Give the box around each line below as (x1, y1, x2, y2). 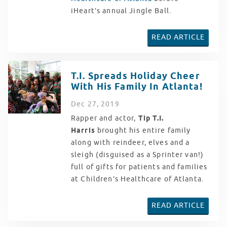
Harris (71, 126, 95, 135)
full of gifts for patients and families (71, 162, 208, 171)
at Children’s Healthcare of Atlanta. (71, 174, 206, 183)
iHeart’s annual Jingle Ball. (71, 6, 171, 15)
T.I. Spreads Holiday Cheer (71, 69, 200, 83)
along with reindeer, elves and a (71, 138, 190, 147)
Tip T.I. (138, 113, 164, 123)
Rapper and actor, (71, 113, 138, 123)
